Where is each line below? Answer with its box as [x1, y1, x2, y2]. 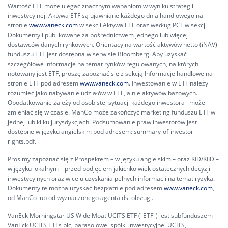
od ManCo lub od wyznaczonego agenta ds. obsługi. [8, 193, 153, 202]
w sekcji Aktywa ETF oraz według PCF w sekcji [78, 21, 207, 30]
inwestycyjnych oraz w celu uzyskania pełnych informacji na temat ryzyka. [8, 174, 215, 183]
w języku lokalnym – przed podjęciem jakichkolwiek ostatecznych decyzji [8, 164, 210, 173]
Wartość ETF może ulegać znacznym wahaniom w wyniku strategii [8, 2, 193, 10]
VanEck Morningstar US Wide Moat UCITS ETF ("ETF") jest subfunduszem [8, 211, 213, 220]
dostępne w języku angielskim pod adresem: [8, 127, 134, 136]
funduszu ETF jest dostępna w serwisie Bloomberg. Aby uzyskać [8, 50, 187, 59]
